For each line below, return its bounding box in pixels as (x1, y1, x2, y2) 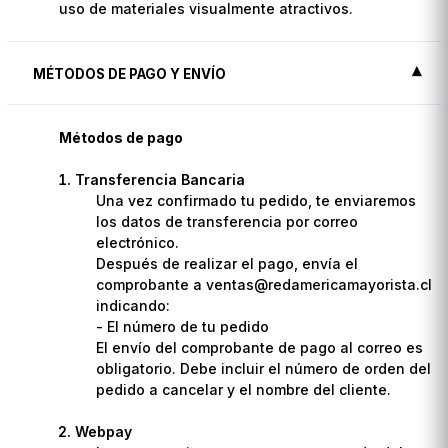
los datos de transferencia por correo (96, 212, 359, 230)
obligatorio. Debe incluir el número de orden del (96, 359, 432, 377)
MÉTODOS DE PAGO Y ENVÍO (33, 65, 227, 82)
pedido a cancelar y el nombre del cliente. (96, 380, 392, 398)
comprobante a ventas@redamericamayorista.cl (96, 275, 433, 293)
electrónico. (96, 233, 180, 251)
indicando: (96, 296, 171, 314)
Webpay (75, 422, 133, 440)
